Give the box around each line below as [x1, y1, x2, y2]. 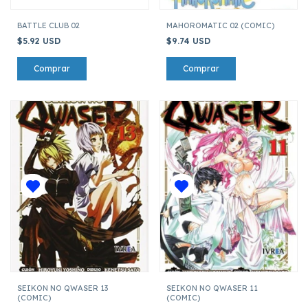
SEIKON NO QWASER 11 [166, 283, 258, 293]
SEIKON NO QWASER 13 [17, 283, 108, 293]
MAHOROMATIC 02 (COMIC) [166, 20, 274, 30]
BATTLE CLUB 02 [17, 20, 80, 30]
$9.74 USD [166, 35, 213, 46]
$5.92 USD [17, 35, 63, 46]
